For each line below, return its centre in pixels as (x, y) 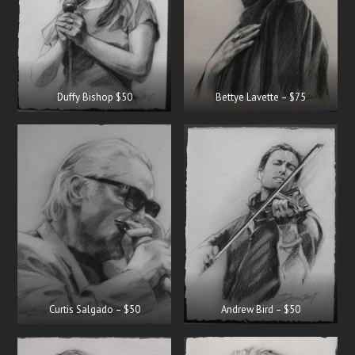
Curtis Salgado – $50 (94, 310)
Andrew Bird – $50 (260, 310)
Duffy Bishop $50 (94, 97)
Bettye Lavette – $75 (260, 97)
